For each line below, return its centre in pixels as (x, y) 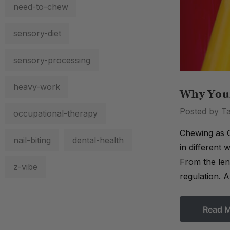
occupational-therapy (55, 113)
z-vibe (25, 167)
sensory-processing (52, 60)
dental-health (98, 140)
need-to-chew (41, 7)
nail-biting (32, 140)
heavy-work (37, 87)
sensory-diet (37, 33)
